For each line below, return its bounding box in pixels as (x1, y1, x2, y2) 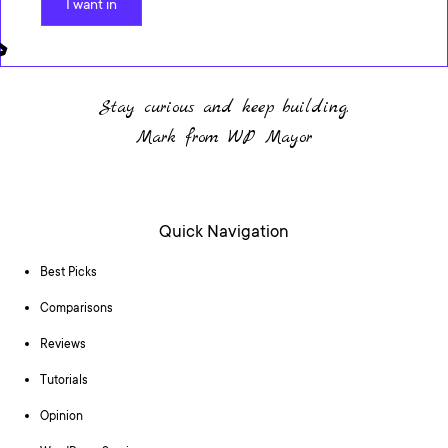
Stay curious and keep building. (99, 95, 349, 120)
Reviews (40, 337, 86, 352)
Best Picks (40, 265, 97, 280)
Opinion (40, 409, 83, 424)
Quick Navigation (159, 223, 289, 243)
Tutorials (40, 373, 88, 388)
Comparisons (40, 301, 113, 316)
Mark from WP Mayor (136, 125, 312, 150)
